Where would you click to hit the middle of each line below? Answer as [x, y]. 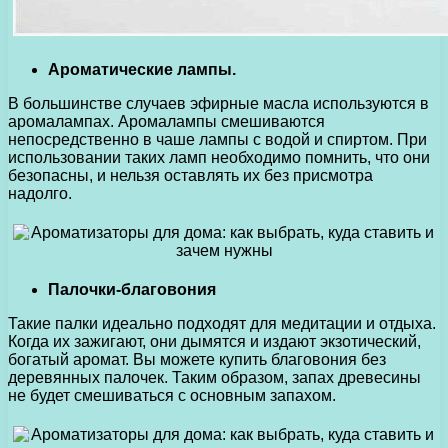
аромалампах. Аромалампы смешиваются [166, 121]
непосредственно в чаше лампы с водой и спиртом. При [217, 139]
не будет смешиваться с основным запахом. [172, 395]
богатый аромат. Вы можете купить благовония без [197, 359]
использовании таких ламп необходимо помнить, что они [219, 157]
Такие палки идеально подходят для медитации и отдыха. [222, 323]
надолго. [40, 193]
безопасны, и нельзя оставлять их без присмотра [190, 175]
